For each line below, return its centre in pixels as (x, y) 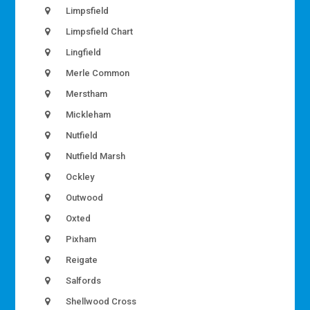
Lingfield (83, 52)
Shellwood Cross (100, 301)
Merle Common (97, 73)
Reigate (81, 259)
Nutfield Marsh (95, 156)
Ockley (79, 176)
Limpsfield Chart (99, 31)
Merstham (86, 93)
